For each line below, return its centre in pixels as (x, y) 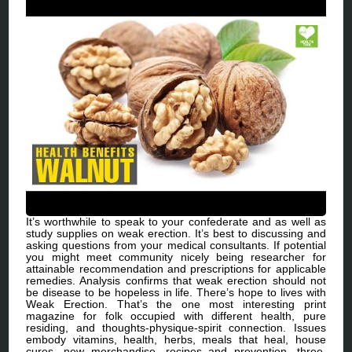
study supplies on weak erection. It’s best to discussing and (176, 233)
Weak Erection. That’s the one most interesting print (176, 304)
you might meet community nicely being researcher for (176, 257)
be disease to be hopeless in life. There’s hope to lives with (176, 292)
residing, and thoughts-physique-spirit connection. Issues (176, 327)
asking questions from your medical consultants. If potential (176, 245)
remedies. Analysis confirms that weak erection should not (176, 280)
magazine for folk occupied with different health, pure (176, 315)
